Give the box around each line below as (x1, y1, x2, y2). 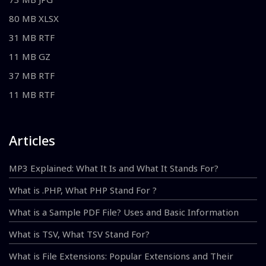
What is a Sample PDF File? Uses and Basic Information (9, 206, 239, 218)
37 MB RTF (9, 69, 55, 82)
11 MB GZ (9, 50, 50, 63)
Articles (9, 131, 55, 150)
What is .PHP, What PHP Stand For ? (9, 184, 157, 197)
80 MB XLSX (9, 12, 59, 25)
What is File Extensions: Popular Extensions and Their (9, 250, 233, 262)
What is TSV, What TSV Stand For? (9, 228, 150, 240)
